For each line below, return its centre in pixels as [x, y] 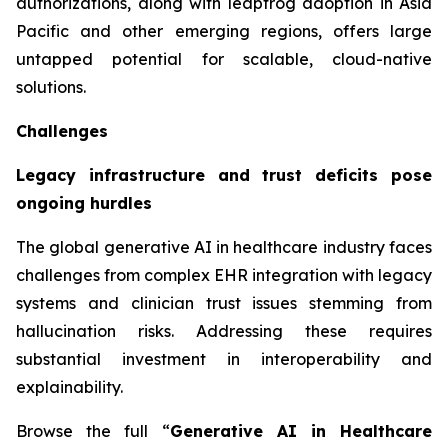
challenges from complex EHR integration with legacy [224, 274]
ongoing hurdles [84, 202]
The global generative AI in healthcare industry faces [224, 246]
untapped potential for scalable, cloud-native [224, 58]
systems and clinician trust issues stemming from [224, 302]
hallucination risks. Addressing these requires [224, 330]
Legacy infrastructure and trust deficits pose [224, 174]
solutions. [51, 86]
